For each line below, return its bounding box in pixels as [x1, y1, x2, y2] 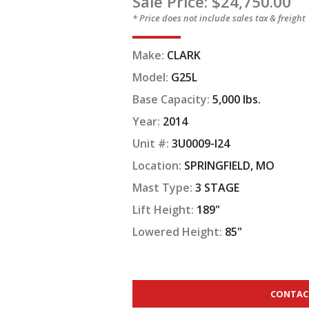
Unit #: [132, 135, 172, 151]
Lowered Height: [132, 223, 225, 239]
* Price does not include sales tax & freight [132, 11, 306, 24]
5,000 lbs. [212, 91, 261, 107]
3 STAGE [195, 179, 239, 195]
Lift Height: [132, 201, 197, 217]
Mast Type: [132, 179, 195, 195]
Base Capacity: [132, 91, 212, 107]
